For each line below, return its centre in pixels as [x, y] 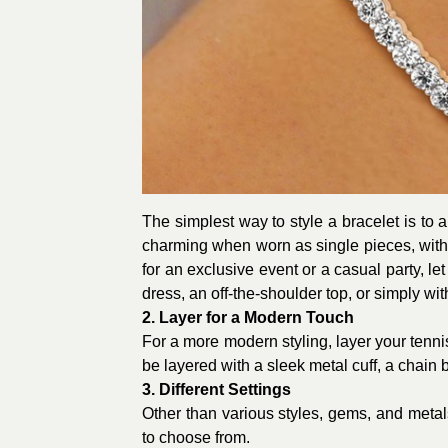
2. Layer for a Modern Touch [248, 317]
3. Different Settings [216, 389]
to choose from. [196, 437]
